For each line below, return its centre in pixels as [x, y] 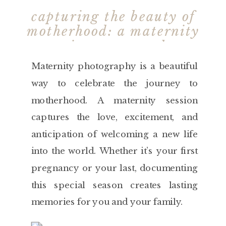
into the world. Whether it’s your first [115, 151]
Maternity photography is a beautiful [115, 66]
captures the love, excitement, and [115, 117]
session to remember [113, 46]
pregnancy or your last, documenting [115, 168]
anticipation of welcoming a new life [115, 134]
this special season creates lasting [115, 185]
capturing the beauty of [113, 17]
